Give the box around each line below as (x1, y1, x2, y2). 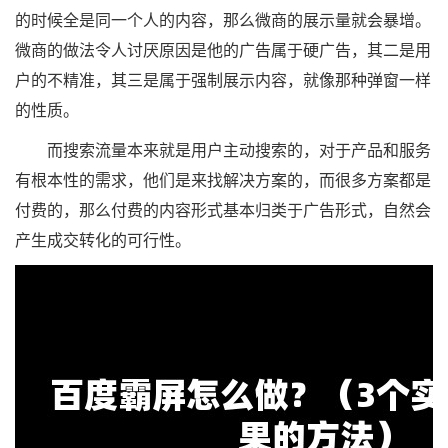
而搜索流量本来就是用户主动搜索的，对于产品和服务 (15, 139, 431, 161)
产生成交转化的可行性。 (15, 229, 191, 251)
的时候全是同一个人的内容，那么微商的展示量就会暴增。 (15, 9, 431, 31)
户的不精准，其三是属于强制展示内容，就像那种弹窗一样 (15, 69, 431, 91)
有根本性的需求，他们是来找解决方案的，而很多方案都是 (15, 169, 431, 191)
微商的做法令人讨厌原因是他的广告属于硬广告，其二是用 (15, 39, 431, 61)
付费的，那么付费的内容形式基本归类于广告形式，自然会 (15, 199, 431, 221)
